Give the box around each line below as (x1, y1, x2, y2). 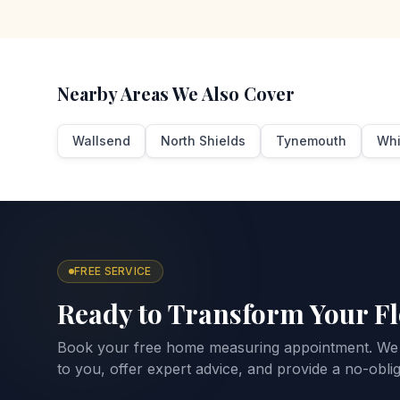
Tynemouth (276, 133, 346, 148)
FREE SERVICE (74, 264, 152, 278)
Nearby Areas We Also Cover (57, 81, 295, 105)
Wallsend (72, 133, 130, 148)
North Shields (161, 133, 246, 148)
